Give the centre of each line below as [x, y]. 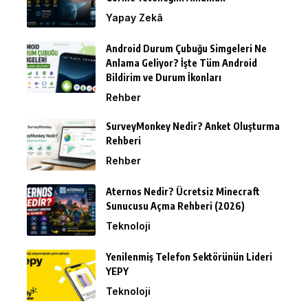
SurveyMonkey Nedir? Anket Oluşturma [193, 126]
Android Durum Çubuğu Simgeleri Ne [186, 49]
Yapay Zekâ [134, 18]
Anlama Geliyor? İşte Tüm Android [181, 63]
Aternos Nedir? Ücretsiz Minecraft [183, 192]
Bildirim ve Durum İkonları [164, 78]
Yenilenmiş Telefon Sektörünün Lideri [189, 257]
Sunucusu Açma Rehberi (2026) [175, 206]
